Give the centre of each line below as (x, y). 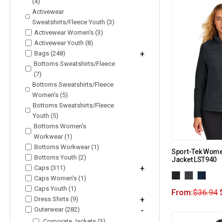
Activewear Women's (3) (69, 32)
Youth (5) (45, 115)
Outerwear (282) (57, 209)
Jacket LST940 (194, 159)
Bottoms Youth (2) (60, 157)
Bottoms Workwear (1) (67, 147)
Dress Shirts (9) (56, 199)
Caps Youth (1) (55, 188)
